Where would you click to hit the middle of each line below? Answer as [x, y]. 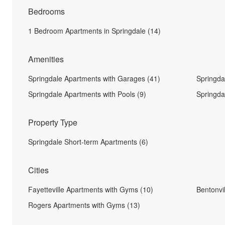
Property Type [53, 122]
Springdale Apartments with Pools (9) [87, 94]
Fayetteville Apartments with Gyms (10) [91, 189]
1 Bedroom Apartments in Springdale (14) [94, 31]
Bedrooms [46, 11]
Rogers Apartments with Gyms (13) [84, 205]
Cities [38, 170]
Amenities [46, 59]
